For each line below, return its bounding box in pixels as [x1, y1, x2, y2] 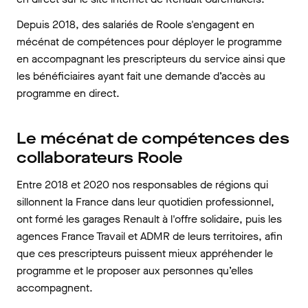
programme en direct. [16, 86, 120, 100]
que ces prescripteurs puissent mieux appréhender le [16, 246, 273, 261]
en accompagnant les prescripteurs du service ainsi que [16, 52, 285, 66]
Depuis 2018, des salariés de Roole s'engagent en [16, 17, 254, 32]
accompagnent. [16, 280, 93, 295]
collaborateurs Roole [16, 147, 187, 168]
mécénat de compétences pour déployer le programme [16, 34, 282, 49]
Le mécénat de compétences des [16, 128, 289, 149]
